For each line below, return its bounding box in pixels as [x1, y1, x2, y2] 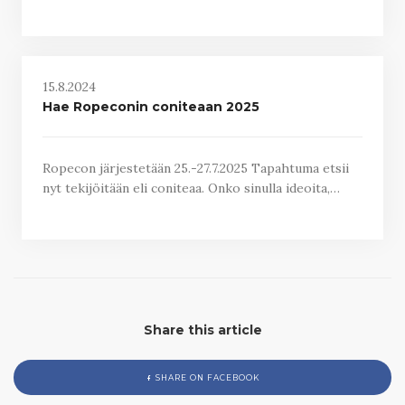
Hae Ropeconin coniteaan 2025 [42, 98, 259, 115]
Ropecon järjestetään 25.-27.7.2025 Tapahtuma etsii [42, 160, 349, 176]
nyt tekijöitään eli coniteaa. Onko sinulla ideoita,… [42, 180, 340, 196]
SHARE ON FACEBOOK [152, 373, 259, 383]
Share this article [143, 321, 262, 338]
